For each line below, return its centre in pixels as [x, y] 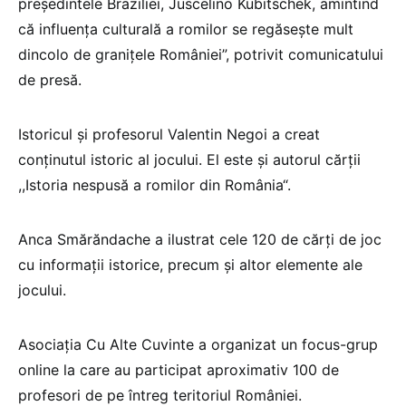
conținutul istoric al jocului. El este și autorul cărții [189, 159]
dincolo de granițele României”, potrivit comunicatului [201, 54]
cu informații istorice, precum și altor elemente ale [190, 264]
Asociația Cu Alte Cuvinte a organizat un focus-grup [198, 344]
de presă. [50, 79]
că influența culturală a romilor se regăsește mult [186, 29]
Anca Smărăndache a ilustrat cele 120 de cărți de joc [200, 239]
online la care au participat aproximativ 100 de [179, 369]
